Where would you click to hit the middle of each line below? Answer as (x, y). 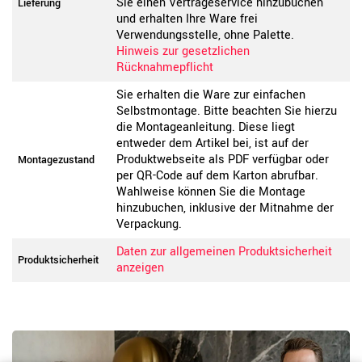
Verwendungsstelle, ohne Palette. (205, 36)
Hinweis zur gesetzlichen (183, 52)
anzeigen (140, 268)
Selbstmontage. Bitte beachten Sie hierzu (227, 112)
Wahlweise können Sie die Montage (211, 192)
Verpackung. (149, 225)
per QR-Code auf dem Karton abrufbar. (217, 176)
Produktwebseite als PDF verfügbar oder (223, 160)
